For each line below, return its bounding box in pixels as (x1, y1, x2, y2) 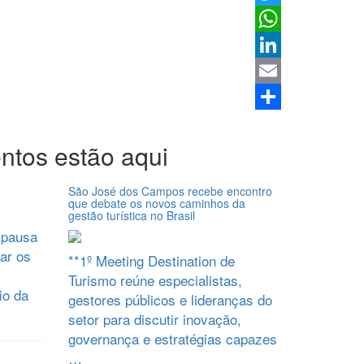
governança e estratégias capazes (67, 328, 277, 349)
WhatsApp (255, 37, 308, 53)
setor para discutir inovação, (67, 309, 241, 329)
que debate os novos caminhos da (67, 195, 245, 211)
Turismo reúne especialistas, (67, 270, 242, 290)
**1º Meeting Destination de (67, 250, 235, 271)
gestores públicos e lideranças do (67, 289, 272, 310)
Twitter (255, 11, 289, 27)
